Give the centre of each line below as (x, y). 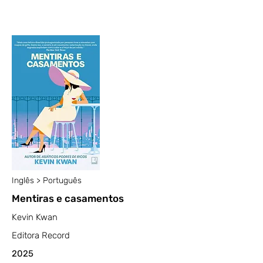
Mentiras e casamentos (68, 198)
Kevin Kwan (35, 217)
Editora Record (41, 235)
